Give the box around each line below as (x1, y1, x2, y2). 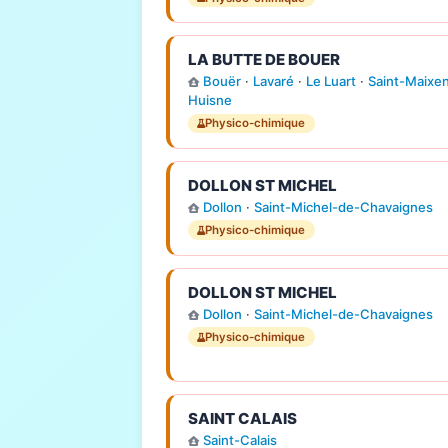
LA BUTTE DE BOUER (187, 50, 340, 70)
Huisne (187, 92, 232, 109)
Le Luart (305, 73, 356, 90)
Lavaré (252, 73, 294, 90)
